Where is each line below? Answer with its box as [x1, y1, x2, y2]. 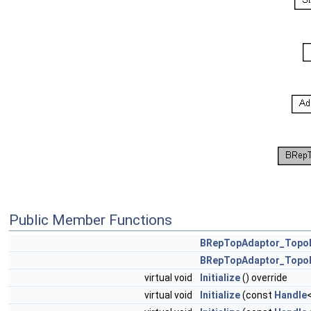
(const [240, 289, 274, 301]
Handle [274, 289, 307, 301]
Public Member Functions [9, 212, 172, 229]
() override [240, 272, 287, 284]
